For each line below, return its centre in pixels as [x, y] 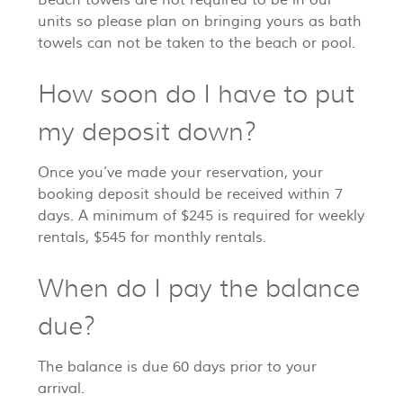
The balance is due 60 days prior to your [177, 367]
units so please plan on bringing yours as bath [200, 22]
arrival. [61, 389]
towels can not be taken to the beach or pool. [197, 44]
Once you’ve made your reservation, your [180, 173]
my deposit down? [147, 132]
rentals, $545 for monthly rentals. [152, 238]
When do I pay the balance [199, 289]
